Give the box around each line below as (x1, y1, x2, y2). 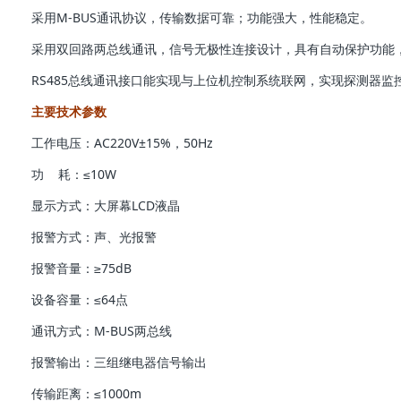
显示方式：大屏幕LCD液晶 (31, 196, 180, 214)
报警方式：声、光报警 (31, 227, 157, 245)
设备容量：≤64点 (31, 290, 128, 308)
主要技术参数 (31, 102, 107, 120)
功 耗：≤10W (31, 165, 116, 183)
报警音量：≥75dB (31, 259, 132, 277)
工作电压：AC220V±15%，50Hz (31, 133, 213, 151)
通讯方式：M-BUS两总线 (31, 321, 172, 339)
